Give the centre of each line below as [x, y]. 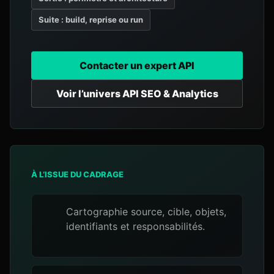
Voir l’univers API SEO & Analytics [137, 94]
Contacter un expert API [137, 65]
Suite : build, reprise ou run [91, 20]
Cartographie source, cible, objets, [146, 212]
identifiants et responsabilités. [135, 226]
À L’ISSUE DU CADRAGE [77, 174]
